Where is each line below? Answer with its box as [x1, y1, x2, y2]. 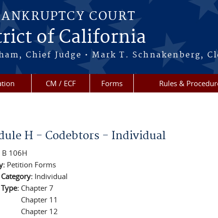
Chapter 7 [21, 183, 54, 193]
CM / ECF [45, 78, 76, 88]
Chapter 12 [21, 206, 58, 216]
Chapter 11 [21, 195, 58, 204]
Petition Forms [7, 160, 56, 169]
